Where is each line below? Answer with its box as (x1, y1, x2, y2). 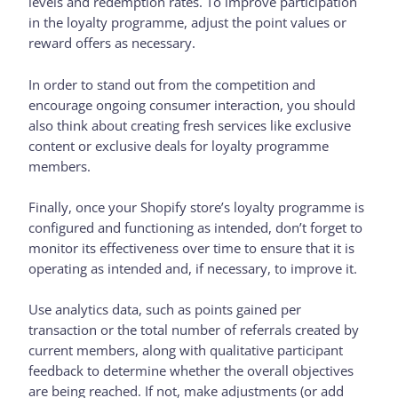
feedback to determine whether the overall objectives (28, 362, 354, 380)
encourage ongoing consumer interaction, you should (28, 95, 356, 114)
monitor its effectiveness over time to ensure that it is (28, 238, 355, 257)
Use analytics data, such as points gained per (28, 300, 302, 319)
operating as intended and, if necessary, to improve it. (28, 259, 362, 277)
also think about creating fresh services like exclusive (28, 115, 352, 134)
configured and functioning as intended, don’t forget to (28, 218, 363, 236)
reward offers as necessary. (28, 34, 196, 52)
